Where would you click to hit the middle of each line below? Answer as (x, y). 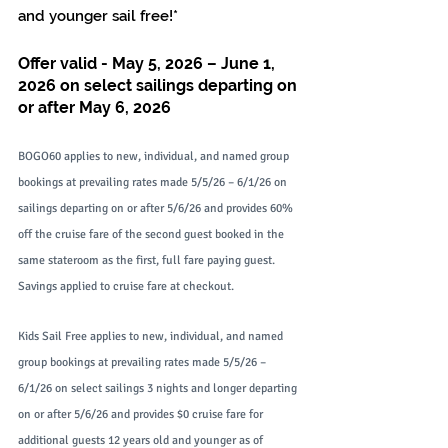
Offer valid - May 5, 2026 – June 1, (148, 64)
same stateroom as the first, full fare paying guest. (148, 261)
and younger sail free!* (98, 16)
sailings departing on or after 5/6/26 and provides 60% (157, 209)
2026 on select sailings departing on (159, 86)
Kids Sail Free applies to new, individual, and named (152, 337)
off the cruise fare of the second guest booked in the (152, 235)
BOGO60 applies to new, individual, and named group (155, 157)
